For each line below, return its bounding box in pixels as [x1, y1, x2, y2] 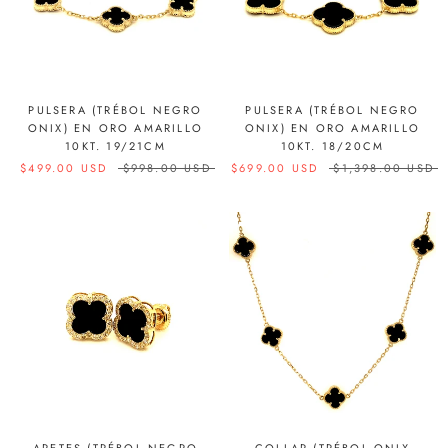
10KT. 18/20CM [280, 138, 385, 154]
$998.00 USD [122, 160, 211, 176]
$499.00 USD [20, 160, 108, 176]
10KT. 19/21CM [65, 138, 166, 154]
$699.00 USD [230, 160, 319, 176]
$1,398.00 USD [333, 160, 434, 176]
